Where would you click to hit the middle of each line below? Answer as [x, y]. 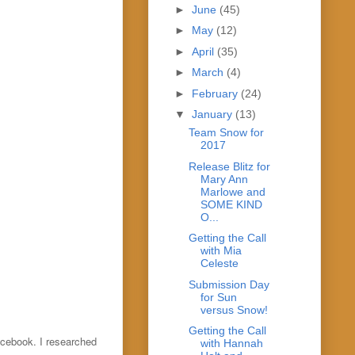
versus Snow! [234, 309]
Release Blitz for [229, 166]
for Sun [218, 297]
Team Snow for [226, 133]
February [216, 93]
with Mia [221, 251]
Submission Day [229, 284]
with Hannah [231, 344]
